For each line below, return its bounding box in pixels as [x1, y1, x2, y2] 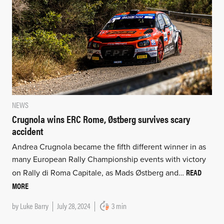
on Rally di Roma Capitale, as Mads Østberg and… [11, 167, 186, 178]
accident [11, 123, 43, 138]
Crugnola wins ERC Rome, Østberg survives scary [11, 111, 190, 126]
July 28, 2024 [56, 199, 90, 211]
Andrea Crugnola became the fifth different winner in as [11, 141, 206, 152]
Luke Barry [19, 199, 48, 211]
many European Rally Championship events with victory [11, 154, 206, 164]
